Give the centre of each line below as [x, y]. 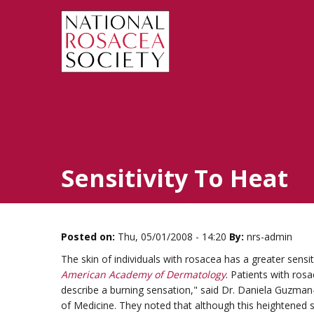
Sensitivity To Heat [175, 178]
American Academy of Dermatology [143, 275]
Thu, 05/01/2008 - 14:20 [172, 237]
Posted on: [88, 237]
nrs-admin [269, 237]
